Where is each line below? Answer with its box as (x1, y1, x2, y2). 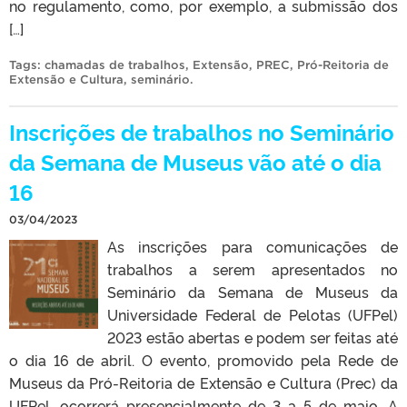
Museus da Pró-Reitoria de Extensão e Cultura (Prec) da (9, 372, 398, 392)
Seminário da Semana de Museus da (107, 281, 398, 302)
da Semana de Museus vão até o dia (9, 145, 382, 176)
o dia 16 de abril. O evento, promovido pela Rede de (9, 349, 398, 370)
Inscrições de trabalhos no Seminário (9, 115, 394, 146)
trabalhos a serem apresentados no (107, 258, 398, 279)
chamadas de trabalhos (45, 57, 185, 72)
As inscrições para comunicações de (107, 235, 398, 256)
